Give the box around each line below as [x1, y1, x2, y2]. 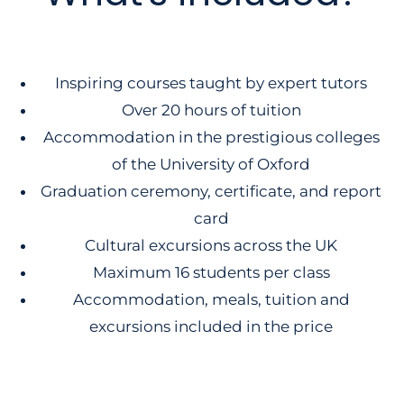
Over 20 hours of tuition [121, 101, 301, 120]
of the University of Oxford [112, 155, 310, 174]
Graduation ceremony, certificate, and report [41, 182, 381, 201]
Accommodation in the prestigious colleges [42, 128, 380, 147]
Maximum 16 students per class [92, 263, 330, 282]
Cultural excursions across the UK [85, 236, 337, 255]
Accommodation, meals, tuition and [72, 290, 350, 309]
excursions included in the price [89, 317, 333, 336]
